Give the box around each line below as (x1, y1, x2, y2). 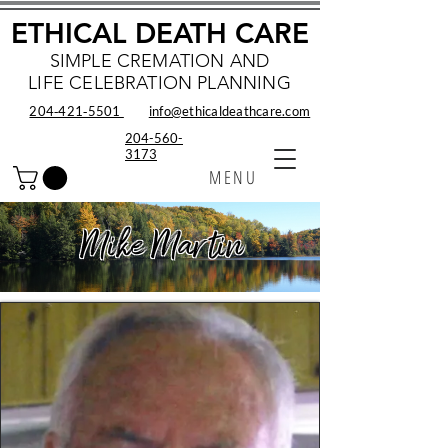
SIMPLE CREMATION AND (49, 50, 270, 72)
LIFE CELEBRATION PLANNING (28, 72, 291, 94)
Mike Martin (80, 221, 242, 273)
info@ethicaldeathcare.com (148, 103, 311, 119)
